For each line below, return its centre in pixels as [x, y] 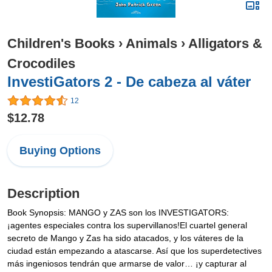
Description [43, 194]
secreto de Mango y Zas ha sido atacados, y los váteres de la [125, 238]
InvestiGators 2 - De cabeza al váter [129, 82]
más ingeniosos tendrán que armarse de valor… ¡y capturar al [127, 264]
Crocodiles [41, 63]
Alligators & [225, 43]
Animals [151, 43]
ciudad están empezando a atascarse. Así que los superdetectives [134, 251]
